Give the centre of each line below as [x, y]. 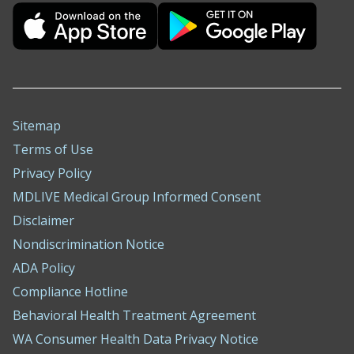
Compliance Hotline [70, 292]
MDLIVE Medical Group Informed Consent [137, 197]
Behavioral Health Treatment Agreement [134, 315]
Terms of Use [53, 149]
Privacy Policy [52, 173]
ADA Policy [44, 268]
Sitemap [37, 126]
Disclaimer [43, 220]
